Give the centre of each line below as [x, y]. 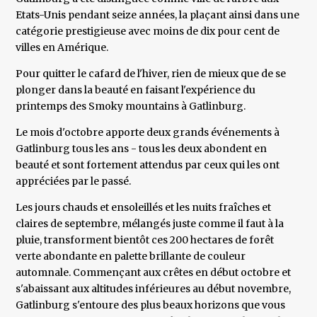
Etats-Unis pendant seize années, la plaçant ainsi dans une [158, 15]
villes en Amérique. [62, 48]
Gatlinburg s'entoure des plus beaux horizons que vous [151, 305]
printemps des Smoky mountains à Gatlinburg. [131, 106]
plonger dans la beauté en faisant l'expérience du [136, 90]
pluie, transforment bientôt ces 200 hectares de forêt [145, 240]
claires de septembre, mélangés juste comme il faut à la [150, 224]
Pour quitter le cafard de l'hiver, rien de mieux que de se [151, 74]
